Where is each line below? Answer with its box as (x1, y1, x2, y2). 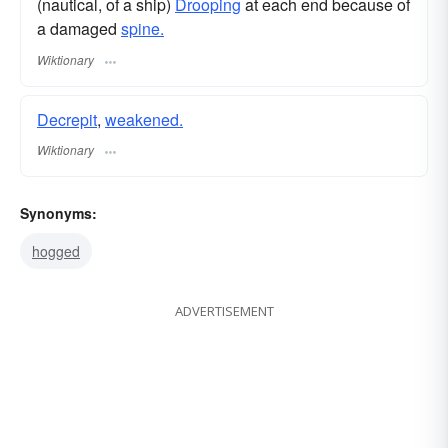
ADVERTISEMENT (174, 301, 274, 320)
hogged (32, 240, 80, 261)
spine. (121, 17, 164, 41)
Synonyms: (20, 202, 97, 223)
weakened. (105, 107, 183, 131)
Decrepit (37, 107, 97, 131)
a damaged (37, 17, 121, 41)
